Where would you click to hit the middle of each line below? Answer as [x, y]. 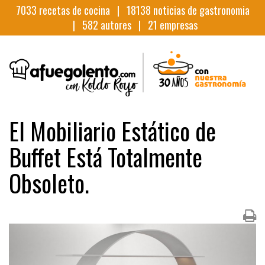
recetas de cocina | [81, 10]
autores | [123, 25]
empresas [177, 25]
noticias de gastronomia [200, 10]
